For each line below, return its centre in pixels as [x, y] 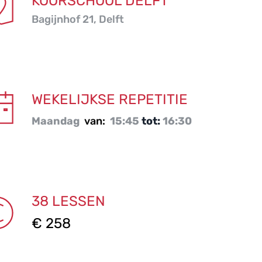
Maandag [56, 121]
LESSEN [78, 201]
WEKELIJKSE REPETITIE [109, 99]
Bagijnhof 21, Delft [77, 19]
